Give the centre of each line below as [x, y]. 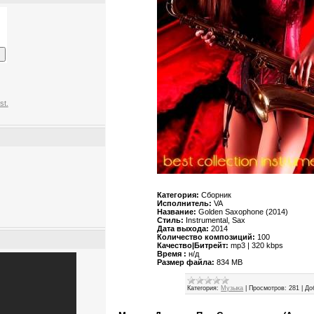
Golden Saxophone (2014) [243, 212]
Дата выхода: [184, 229]
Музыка [232, 288]
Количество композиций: [206, 237]
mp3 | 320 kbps [256, 246]
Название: [177, 212]
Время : [172, 254]
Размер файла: [186, 262]
